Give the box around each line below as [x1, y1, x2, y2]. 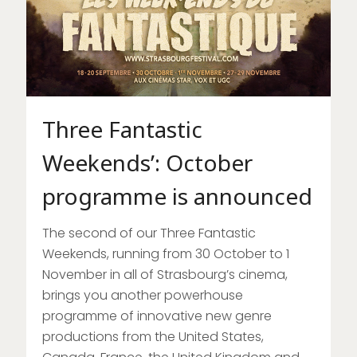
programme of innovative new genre [42, 307, 272, 326]
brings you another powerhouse [42, 286, 243, 305]
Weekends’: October [42, 147, 253, 178]
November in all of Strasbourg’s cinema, [42, 265, 288, 284]
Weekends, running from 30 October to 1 [42, 245, 289, 264]
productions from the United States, [42, 328, 264, 347]
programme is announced [42, 181, 312, 212]
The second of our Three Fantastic [42, 224, 256, 243]
